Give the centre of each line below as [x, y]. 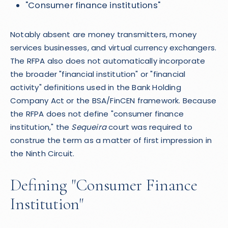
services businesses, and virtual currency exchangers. [113, 48]
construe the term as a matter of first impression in [111, 140]
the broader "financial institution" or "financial [98, 74]
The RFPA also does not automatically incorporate [108, 61]
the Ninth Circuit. [42, 153]
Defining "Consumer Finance [104, 185]
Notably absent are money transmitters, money [104, 34]
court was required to [149, 127]
